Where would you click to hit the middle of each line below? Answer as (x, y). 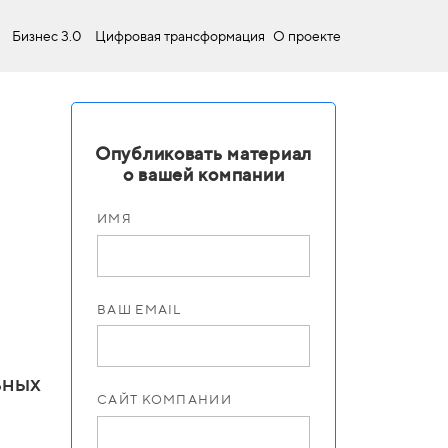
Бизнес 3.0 (47, 36)
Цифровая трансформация (180, 36)
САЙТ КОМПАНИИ (164, 399)
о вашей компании (203, 174)
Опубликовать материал (203, 153)
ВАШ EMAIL (139, 309)
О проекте (307, 36)
